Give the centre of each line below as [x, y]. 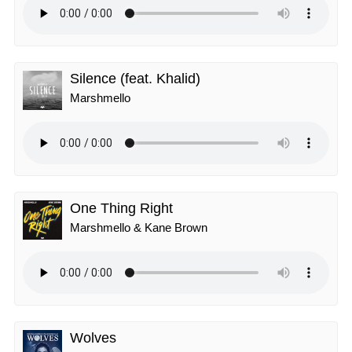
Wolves [93, 338]
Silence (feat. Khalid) [135, 79]
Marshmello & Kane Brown [139, 227]
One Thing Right [121, 208]
